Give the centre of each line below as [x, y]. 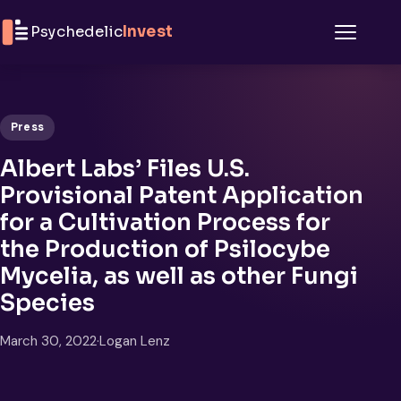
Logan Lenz [135, 341]
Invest [147, 32]
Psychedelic [77, 32]
